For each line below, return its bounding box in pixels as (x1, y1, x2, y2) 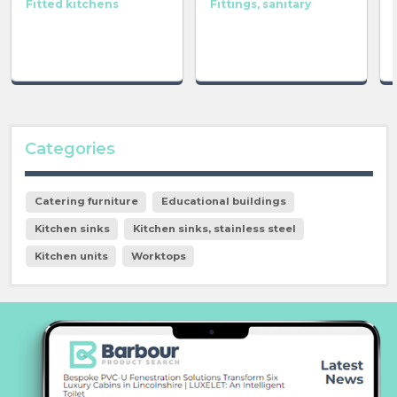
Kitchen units (34, 249, 108, 262)
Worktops (130, 249, 186, 262)
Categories (24, 139, 115, 160)
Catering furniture (34, 195, 138, 208)
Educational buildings (160, 195, 286, 208)
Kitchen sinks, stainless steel (132, 222, 296, 235)
